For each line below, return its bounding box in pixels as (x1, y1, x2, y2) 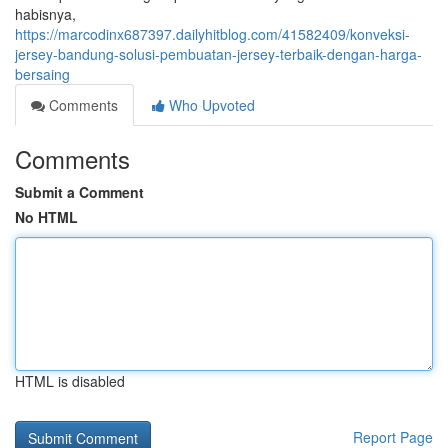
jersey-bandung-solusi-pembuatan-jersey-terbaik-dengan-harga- (15, 44, 422, 64)
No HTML (15, 207, 78, 227)
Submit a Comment (15, 182, 144, 202)
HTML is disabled (15, 371, 125, 391)
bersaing (15, 64, 70, 84)
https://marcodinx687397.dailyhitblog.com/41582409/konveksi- (15, 24, 410, 44)
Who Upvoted (165, 95, 255, 115)
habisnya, (15, 4, 76, 24)
